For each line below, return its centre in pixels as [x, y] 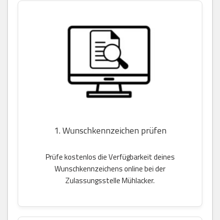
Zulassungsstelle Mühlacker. [110, 181]
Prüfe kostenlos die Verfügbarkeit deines [110, 157]
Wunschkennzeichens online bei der [110, 169]
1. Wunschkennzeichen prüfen [110, 131]
